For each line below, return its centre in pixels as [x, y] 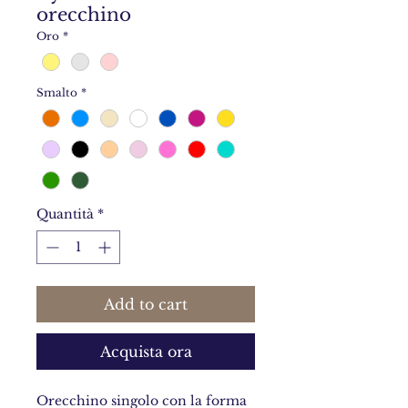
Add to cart [146, 305]
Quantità [65, 214]
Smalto [57, 93]
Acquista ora [146, 352]
